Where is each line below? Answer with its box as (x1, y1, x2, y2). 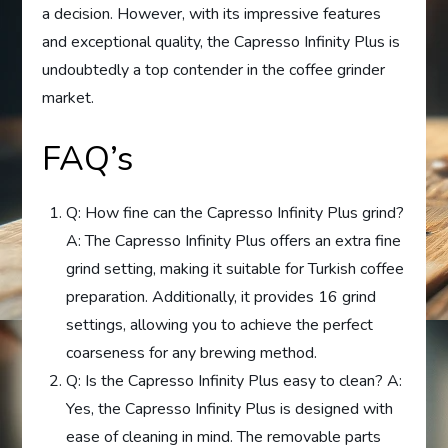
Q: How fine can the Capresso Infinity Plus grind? (66, 201, 405, 224)
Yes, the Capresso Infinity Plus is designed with (66, 397, 394, 420)
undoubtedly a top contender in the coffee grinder (42, 58, 386, 81)
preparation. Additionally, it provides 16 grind (66, 285, 377, 308)
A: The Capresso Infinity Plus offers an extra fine (66, 229, 402, 252)
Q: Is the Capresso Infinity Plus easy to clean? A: (66, 369, 403, 392)
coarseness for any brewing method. (66, 341, 318, 364)
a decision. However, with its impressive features (42, 2, 382, 25)
